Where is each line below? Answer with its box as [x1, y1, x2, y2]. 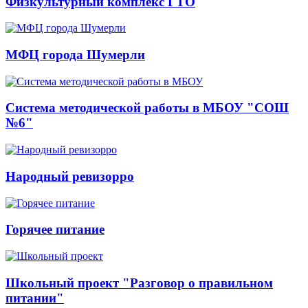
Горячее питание [5, 222, 104, 237]
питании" [5, 290, 64, 305]
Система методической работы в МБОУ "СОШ [5, 100, 289, 115]
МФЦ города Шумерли [5, 47, 145, 62]
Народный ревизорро [5, 168, 134, 184]
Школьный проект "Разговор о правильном [5, 275, 273, 290]
